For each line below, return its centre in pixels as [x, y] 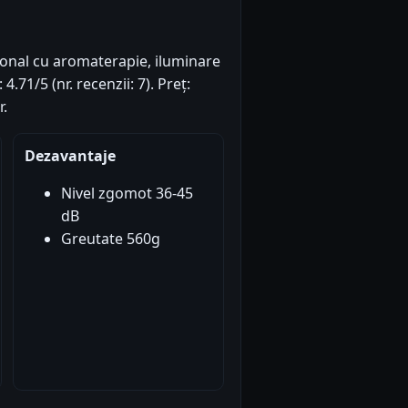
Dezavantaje [70, 155]
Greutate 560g [110, 238]
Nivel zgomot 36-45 [127, 193]
